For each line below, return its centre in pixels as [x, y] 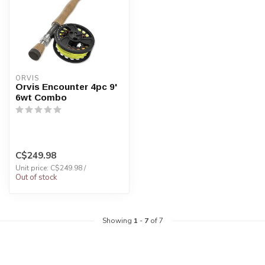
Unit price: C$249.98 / [51, 168]
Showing [118, 220]
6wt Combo [41, 98]
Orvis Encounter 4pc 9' [66, 87]
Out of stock [36, 177]
